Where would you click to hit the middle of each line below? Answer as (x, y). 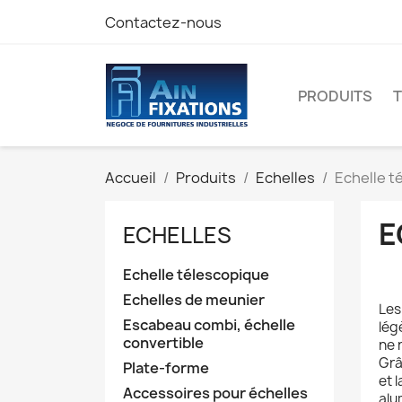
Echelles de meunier (194, 300)
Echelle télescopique (196, 275)
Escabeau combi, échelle (209, 325)
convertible (163, 343)
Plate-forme (166, 368)
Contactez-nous (163, 22)
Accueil (131, 178)
